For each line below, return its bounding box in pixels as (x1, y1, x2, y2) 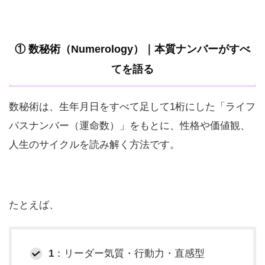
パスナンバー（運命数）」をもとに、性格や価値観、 (9, 119, 250, 131)
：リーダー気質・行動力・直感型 (54, 247, 205, 259)
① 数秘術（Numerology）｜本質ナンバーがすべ (15, 43, 250, 55)
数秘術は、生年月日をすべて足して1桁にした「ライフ (9, 101, 256, 112)
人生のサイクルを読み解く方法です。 (9, 138, 180, 150)
